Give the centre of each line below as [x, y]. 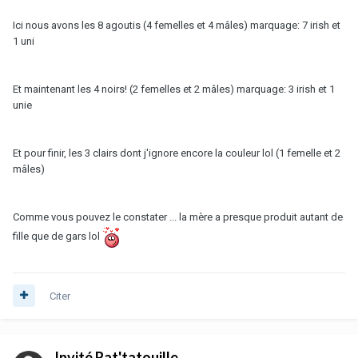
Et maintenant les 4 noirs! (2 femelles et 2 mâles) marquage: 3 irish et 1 [174, 90]
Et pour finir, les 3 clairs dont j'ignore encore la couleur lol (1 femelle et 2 [177, 154]
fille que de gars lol [58, 238]
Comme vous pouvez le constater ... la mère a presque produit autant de [178, 219]
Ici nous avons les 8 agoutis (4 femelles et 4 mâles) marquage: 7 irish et [177, 26]
